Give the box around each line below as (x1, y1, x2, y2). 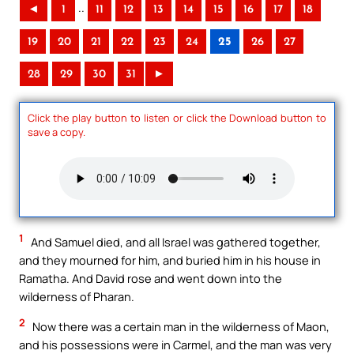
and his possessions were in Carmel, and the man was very (19, 336, 332, 352)
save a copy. (28, 124, 85, 139)
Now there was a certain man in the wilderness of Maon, (30, 318, 330, 334)
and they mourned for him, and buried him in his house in (19, 252, 321, 269)
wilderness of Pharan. (19, 288, 134, 305)
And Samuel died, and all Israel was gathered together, (28, 234, 321, 250)
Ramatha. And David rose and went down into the (19, 270, 282, 287)
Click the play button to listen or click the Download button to (28, 110, 326, 125)
